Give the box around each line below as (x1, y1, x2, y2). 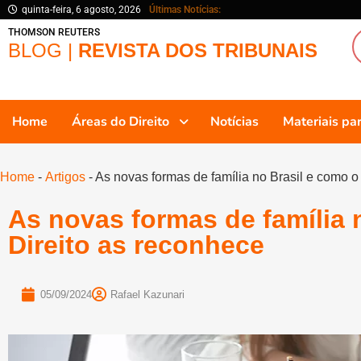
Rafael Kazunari (110, 288, 185, 301)
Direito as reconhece (8, 230, 264, 260)
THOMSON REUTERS (8, 27, 100, 38)
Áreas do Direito (72, 113, 169, 131)
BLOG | (8, 39, 78, 61)
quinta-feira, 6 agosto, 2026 (22, 4, 141, 15)
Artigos (45, 170, 85, 184)
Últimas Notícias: (149, 4, 221, 15)
